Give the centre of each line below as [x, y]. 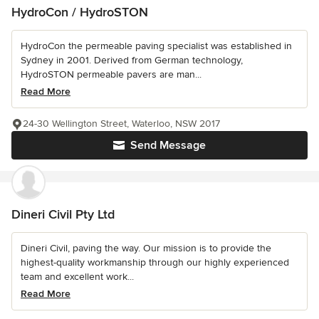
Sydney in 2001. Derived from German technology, [132, 60]
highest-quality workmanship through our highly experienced [155, 262]
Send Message [168, 145]
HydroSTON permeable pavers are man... [111, 74]
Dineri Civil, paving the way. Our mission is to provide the [146, 248]
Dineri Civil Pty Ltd [63, 214]
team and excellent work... [77, 277]
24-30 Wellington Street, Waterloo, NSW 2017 [121, 124]
